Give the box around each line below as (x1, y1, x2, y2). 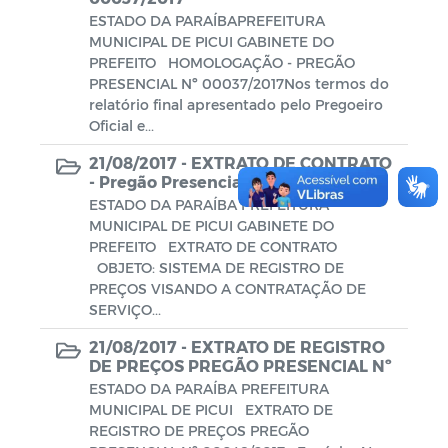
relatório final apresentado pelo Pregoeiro (89, 95, 383, 113)
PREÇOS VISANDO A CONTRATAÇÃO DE (89, 279, 366, 297)
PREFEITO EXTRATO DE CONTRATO (89, 237, 337, 255)
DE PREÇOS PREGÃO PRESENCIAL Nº (89, 355, 392, 375)
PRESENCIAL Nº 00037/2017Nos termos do (89, 74, 389, 92)
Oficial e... (89, 116, 154, 134)
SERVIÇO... (89, 300, 161, 318)
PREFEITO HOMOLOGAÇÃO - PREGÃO (89, 53, 355, 71)
